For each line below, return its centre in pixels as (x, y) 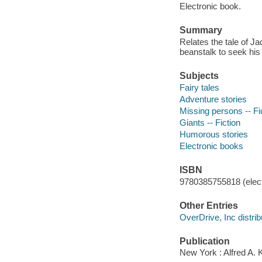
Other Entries (208, 206)
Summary (201, 30)
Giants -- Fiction (210, 122)
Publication (204, 241)
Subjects (199, 76)
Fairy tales (199, 87)
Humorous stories (213, 134)
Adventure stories (213, 99)
